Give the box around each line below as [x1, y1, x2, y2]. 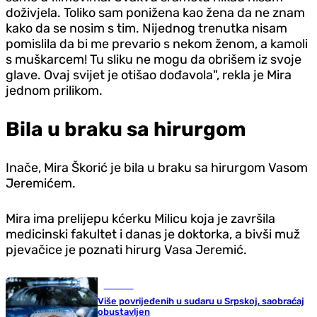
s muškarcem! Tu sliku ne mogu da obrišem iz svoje [6, 52, 301, 68]
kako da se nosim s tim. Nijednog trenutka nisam [6, 21, 287, 37]
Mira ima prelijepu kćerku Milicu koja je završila [6, 211, 275, 227]
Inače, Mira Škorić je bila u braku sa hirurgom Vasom [6, 160, 308, 176]
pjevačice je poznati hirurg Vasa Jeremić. [6, 242, 247, 258]
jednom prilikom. [6, 83, 103, 99]
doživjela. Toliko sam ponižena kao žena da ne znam [6, 5, 305, 21]
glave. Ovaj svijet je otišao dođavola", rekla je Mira [6, 67, 292, 83]
